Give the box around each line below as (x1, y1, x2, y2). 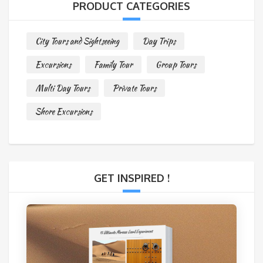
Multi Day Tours (35, 82, 90, 94)
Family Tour (94, 58, 133, 70)
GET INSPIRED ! (93, 171, 170, 184)
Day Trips (142, 35, 176, 47)
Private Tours (113, 82, 156, 94)
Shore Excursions (35, 105, 92, 117)
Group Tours (156, 58, 196, 70)
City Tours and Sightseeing (35, 35, 119, 47)
